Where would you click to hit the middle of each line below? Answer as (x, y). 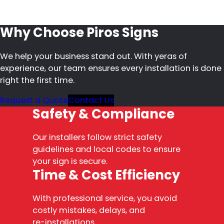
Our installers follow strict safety (97, 137)
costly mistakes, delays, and (89, 210)
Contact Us (91, 100)
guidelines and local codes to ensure (106, 149)
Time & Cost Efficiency (106, 175)
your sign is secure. (70, 161)
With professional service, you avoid (105, 198)
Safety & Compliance (103, 114)
